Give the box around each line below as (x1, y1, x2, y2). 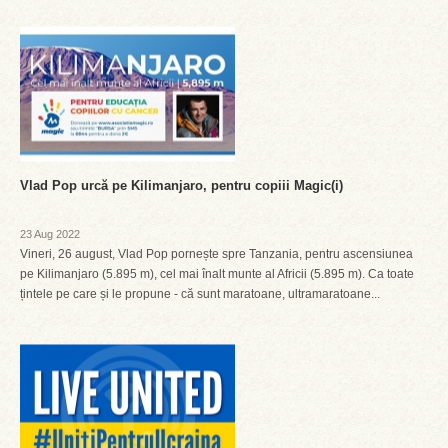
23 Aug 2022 (20, 228, 80, 240)
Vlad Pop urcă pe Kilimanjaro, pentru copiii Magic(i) (20, 178, 343, 193)
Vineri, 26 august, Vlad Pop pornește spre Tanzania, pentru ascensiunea (20, 247, 413, 261)
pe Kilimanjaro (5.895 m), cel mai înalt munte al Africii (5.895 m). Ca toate (20, 267, 414, 281)
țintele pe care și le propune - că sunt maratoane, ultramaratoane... (20, 287, 380, 301)
